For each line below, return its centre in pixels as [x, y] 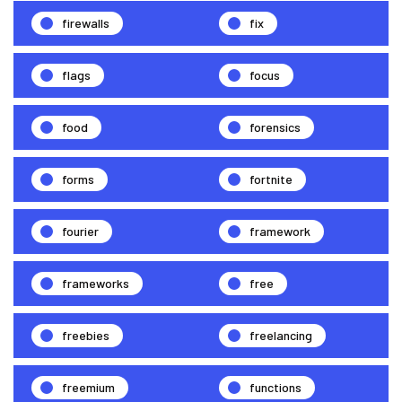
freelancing [281, 335]
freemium [88, 387]
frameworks [96, 283]
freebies [86, 335]
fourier [80, 231]
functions [275, 387]
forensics [275, 127]
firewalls [86, 22]
